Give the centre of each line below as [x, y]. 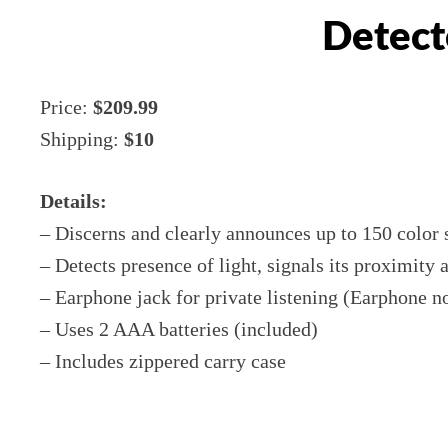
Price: [66, 107]
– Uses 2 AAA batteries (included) [179, 329]
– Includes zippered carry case [163, 361]
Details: [73, 201]
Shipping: [82, 139]
